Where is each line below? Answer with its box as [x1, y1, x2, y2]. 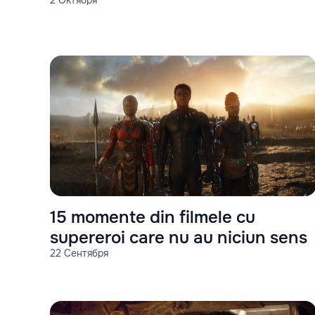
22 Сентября [50, 247, 108, 260]
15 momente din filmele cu [50, 207, 255, 229]
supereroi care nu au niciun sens [50, 227, 307, 249]
